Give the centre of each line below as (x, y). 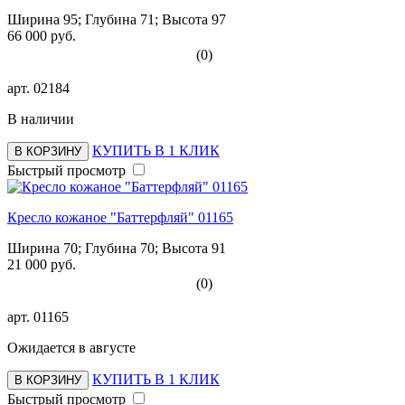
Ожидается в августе (71, 347)
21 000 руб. (42, 264)
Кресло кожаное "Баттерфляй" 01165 (120, 217)
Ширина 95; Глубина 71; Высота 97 (117, 19)
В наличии (41, 118)
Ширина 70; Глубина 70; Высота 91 (117, 248)
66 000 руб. (42, 35)
